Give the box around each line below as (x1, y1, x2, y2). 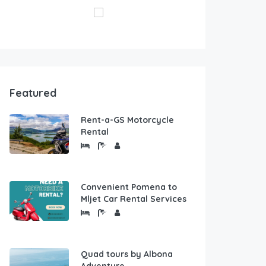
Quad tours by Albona (81, 249, 173, 259)
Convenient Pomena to (81, 182, 177, 192)
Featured (9, 86, 56, 100)
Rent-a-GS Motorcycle (81, 115, 174, 125)
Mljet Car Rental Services (81, 194, 186, 204)
